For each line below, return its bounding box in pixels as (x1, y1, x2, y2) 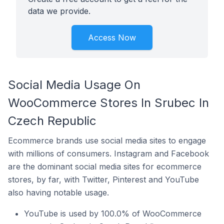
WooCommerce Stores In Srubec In (8, 95, 209, 110)
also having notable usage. (8, 187, 109, 197)
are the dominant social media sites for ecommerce (8, 161, 201, 171)
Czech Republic (8, 113, 96, 128)
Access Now (88, 32, 136, 42)
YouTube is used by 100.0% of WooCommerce (24, 208, 201, 218)
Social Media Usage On (8, 77, 140, 92)
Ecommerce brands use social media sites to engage (8, 135, 206, 145)
